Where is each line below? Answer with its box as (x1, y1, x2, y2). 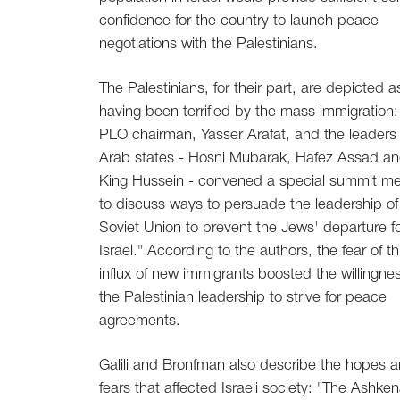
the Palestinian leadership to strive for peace (99, 291, 387, 305)
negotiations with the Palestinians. (99, 37, 318, 52)
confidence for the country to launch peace (99, 14, 379, 29)
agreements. (99, 314, 180, 329)
